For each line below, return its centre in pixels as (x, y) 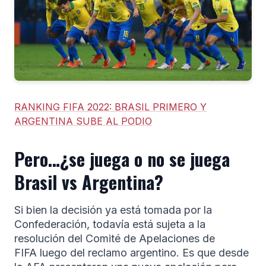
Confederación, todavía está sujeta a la (110, 224)
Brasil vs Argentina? (89, 182)
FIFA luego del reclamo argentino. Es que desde (132, 252)
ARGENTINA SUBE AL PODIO (83, 121)
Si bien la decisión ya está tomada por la (113, 210)
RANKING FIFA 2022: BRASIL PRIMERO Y (110, 107)
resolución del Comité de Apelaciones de (115, 238)
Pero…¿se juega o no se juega (122, 159)
